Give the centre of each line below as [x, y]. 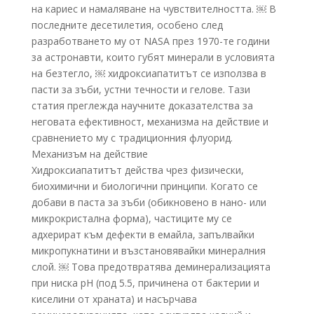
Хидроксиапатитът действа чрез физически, [137, 170]
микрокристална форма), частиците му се [131, 219]
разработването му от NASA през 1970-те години [150, 41]
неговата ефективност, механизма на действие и [150, 122]
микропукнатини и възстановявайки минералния [148, 251]
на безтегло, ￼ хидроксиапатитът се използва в [149, 74]
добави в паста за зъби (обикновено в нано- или [149, 203]
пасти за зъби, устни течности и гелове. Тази [141, 90]
